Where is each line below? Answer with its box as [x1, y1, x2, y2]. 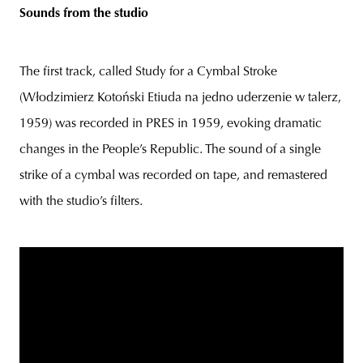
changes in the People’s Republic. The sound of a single [19, 143, 321, 156]
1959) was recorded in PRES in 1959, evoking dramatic [19, 117, 322, 130]
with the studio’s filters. [19, 194, 143, 208]
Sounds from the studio [19, 6, 148, 20]
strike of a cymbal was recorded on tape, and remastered [19, 169, 327, 182]
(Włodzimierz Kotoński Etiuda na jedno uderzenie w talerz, [19, 91, 341, 105]
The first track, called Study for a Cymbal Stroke [19, 65, 277, 79]
